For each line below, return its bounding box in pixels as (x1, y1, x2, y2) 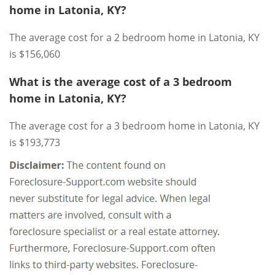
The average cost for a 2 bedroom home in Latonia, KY (9, 31, 260, 44)
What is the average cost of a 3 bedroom (9, 74, 232, 89)
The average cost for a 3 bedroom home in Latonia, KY (9, 119, 260, 133)
